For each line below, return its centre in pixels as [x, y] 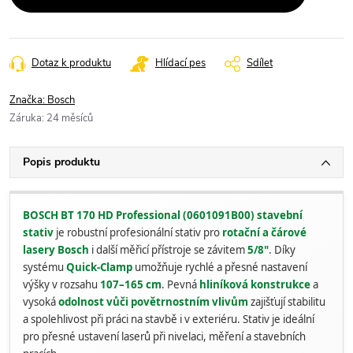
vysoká [41, 302]
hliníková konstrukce [255, 284]
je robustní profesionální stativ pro [138, 232]
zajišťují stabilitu [287, 302]
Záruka [26, 118]
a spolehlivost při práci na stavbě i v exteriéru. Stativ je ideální [169, 319]
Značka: [28, 100]
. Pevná [180, 284]
